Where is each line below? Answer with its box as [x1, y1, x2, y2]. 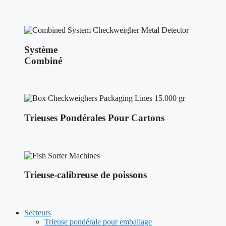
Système [24, 44, 58, 55]
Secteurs [24, 208, 51, 217]
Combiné [24, 55, 62, 66]
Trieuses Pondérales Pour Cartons [24, 112, 164, 124]
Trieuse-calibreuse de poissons [24, 169, 147, 181]
